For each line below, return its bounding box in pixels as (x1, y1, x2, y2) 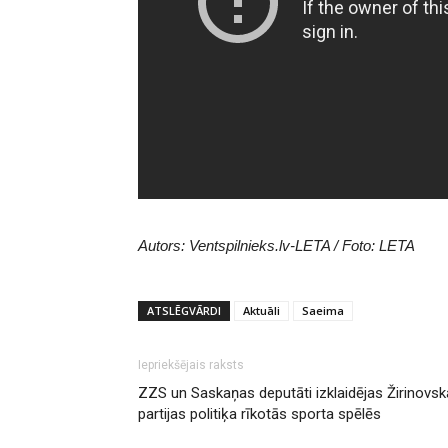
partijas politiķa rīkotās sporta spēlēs (138, 404, 381, 423)
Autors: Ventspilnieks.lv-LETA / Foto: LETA (138, 236, 415, 254)
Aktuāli (243, 302, 280, 318)
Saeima (302, 302, 344, 318)
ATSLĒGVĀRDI (147, 302, 221, 318)
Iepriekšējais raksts (138, 357, 244, 372)
